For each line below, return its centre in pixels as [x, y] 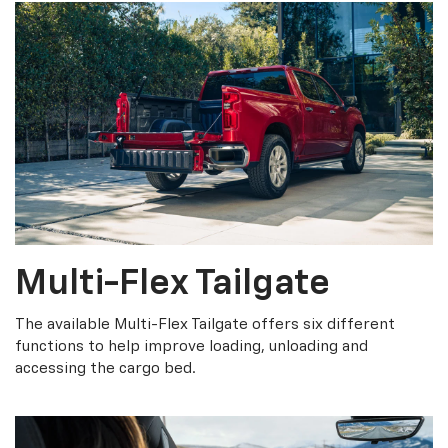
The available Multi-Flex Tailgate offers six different [205, 325]
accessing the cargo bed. [105, 369]
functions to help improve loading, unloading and [191, 347]
